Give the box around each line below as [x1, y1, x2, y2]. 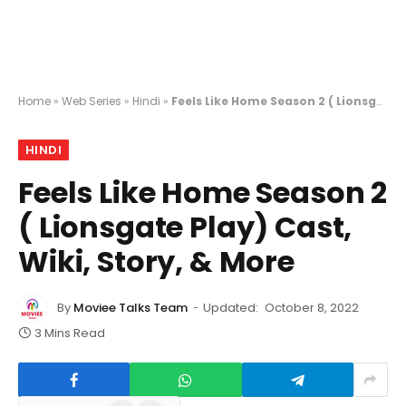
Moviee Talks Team [73, 298, 188, 316]
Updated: [203, 298, 258, 316]
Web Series [62, 93, 121, 109]
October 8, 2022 [265, 298, 359, 316]
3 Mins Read [34, 324, 105, 342]
